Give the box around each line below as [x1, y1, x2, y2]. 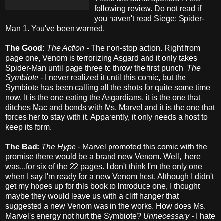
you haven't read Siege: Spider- [94, 14, 204, 23]
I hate [196, 211, 215, 220]
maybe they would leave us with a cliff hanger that [5, 191, 179, 200]
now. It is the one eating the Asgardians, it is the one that [5, 93, 200, 102]
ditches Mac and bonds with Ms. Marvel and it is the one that [5, 103, 215, 111]
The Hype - [41, 142, 82, 151]
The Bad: [5, 142, 41, 151]
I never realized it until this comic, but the [45, 73, 186, 82]
